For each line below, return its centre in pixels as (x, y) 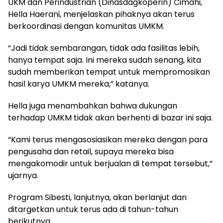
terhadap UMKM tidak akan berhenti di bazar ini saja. (110, 118)
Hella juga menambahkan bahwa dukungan (93, 106)
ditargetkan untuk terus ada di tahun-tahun (93, 210)
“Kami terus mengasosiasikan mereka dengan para (108, 140)
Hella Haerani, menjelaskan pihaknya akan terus (101, 14)
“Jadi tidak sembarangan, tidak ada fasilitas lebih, (104, 48)
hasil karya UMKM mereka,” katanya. (79, 84)
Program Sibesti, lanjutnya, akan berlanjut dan (97, 198)
